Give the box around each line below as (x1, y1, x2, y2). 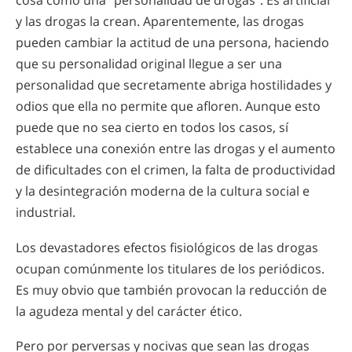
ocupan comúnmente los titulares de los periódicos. (16, 259, 324, 277)
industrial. (16, 203, 75, 221)
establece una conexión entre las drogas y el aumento (16, 139, 335, 157)
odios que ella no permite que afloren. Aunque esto (16, 97, 321, 115)
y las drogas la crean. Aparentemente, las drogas (16, 12, 304, 30)
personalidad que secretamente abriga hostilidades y (16, 75, 332, 93)
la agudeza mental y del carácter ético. (16, 302, 242, 320)
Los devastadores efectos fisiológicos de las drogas (16, 238, 318, 256)
